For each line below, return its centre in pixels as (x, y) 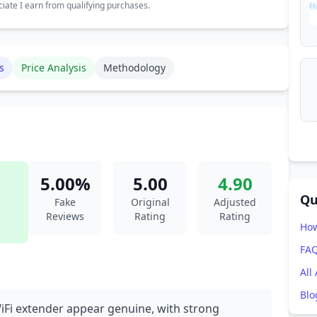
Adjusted (235, 202)
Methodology (134, 68)
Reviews (65, 216)
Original (150, 202)
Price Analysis (54, 68)
